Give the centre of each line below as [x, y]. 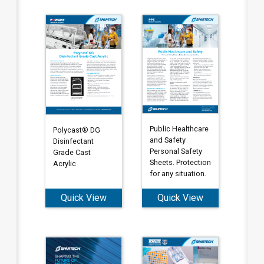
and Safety [167, 140]
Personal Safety [176, 151]
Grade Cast [72, 152]
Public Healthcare [179, 128]
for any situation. [178, 173]
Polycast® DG [76, 130]
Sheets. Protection [180, 162]
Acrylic [64, 163]
